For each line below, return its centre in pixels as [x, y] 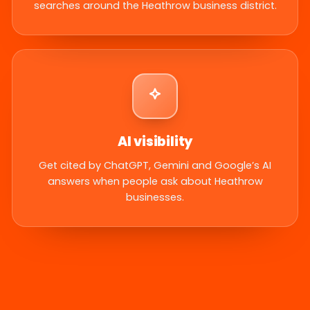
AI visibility [155, 142]
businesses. [155, 198]
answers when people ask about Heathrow [155, 182]
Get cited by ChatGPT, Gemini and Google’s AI [155, 166]
